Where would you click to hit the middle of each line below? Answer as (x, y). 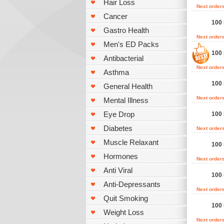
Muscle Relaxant (131, 142)
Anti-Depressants (132, 184)
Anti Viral (118, 170)
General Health (128, 86)
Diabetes (118, 128)
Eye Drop (119, 114)
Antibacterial (123, 58)
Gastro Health (126, 30)
